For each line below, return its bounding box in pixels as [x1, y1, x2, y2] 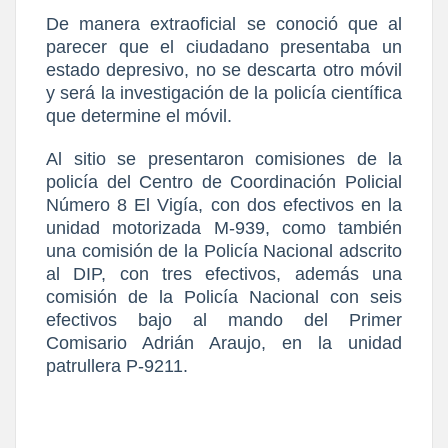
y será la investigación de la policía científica [46, 82, 402, 103]
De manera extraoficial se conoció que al [46, 13, 402, 34]
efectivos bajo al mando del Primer [46, 309, 402, 330]
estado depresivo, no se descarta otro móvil [46, 59, 402, 80]
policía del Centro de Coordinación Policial [46, 171, 402, 192]
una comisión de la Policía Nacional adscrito [46, 240, 402, 261]
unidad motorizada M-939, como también [46, 217, 402, 238]
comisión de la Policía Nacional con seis [46, 286, 402, 307]
